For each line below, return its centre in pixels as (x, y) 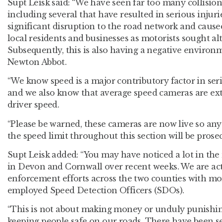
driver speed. (33, 105)
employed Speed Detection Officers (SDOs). (96, 191)
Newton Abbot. (37, 62)
